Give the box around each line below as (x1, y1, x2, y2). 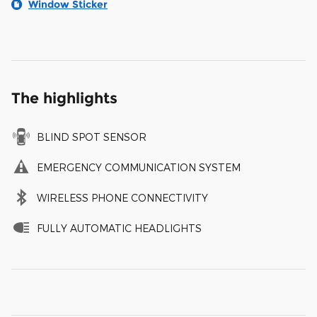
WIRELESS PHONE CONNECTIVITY (37, 192, 208, 204)
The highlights (11, 89, 117, 108)
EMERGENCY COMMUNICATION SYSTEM (37, 161, 241, 174)
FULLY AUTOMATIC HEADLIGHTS (37, 222, 202, 235)
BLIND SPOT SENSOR (37, 131, 146, 144)
